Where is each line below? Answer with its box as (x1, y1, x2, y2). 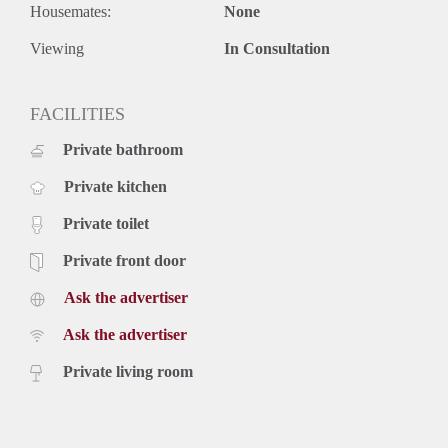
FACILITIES (30, 103, 125, 124)
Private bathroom (63, 140, 183, 158)
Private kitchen (64, 177, 167, 195)
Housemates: (30, 2, 111, 20)
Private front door (63, 251, 186, 269)
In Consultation (224, 39, 330, 57)
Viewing (30, 39, 84, 57)
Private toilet (63, 214, 149, 232)
